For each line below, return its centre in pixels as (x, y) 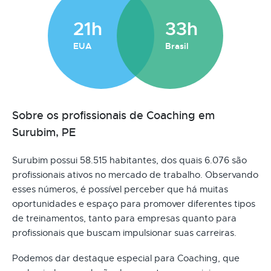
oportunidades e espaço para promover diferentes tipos (134, 204)
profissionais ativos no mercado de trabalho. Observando (135, 175)
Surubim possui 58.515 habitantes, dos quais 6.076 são (129, 160)
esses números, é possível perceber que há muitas (120, 189)
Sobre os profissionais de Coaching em (113, 115)
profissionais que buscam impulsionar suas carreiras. (124, 233)
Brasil (177, 46)
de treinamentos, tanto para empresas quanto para (124, 218)
